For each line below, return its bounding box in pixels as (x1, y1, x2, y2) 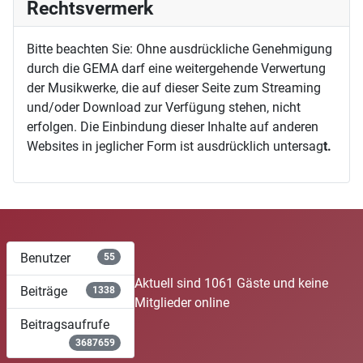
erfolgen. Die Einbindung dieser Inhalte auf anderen (27, 118, 318, 135)
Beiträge (20, 283, 67, 299)
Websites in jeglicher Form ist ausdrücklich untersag (27, 138, 323, 154)
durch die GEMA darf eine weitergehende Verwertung (27, 60, 326, 76)
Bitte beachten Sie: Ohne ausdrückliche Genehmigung (27, 41, 332, 57)
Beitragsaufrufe (20, 316, 109, 332)
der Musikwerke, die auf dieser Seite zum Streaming (27, 79, 321, 96)
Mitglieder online (135, 294, 230, 310)
